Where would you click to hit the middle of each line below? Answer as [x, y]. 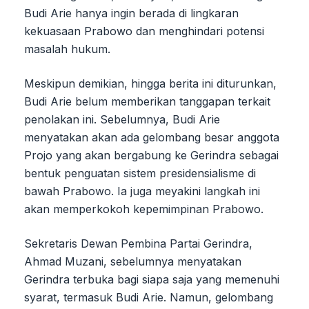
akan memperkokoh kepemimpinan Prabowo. [144, 209]
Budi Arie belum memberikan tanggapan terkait [147, 101]
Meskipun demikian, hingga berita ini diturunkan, [150, 83]
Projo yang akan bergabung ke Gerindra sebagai [151, 155]
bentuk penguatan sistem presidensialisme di [140, 173]
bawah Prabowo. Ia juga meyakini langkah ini [142, 191]
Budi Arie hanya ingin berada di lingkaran [131, 13]
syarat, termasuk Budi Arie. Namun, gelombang [149, 297]
